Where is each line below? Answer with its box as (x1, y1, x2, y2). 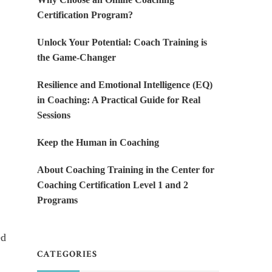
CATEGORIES (37, 248, 97, 260)
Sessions (37, 110, 70, 121)
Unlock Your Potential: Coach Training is (37, 37, 207, 48)
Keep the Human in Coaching (37, 137, 159, 148)
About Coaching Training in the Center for (37, 165, 214, 175)
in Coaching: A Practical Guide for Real (37, 95, 200, 106)
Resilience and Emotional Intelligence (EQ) (37, 80, 212, 90)
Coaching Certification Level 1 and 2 (37, 180, 188, 191)
